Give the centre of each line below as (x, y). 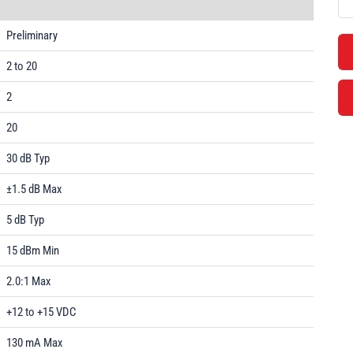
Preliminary (32, 35)
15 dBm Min (33, 251)
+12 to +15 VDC (41, 312)
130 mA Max (35, 343)
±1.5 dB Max (34, 189)
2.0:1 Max (29, 281)
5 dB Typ (25, 220)
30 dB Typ (28, 158)
